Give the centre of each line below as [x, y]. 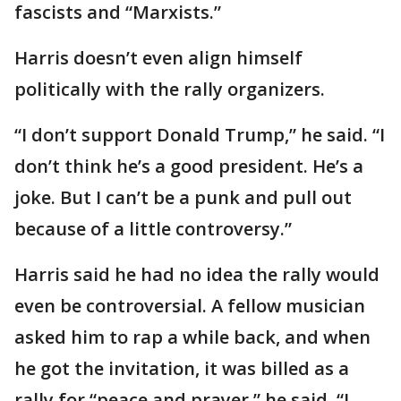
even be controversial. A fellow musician [190, 306]
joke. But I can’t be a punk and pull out [183, 198]
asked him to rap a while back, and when [192, 337]
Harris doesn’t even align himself [158, 58]
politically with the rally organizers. [170, 90]
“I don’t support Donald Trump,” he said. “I [200, 135]
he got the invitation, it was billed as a [182, 369]
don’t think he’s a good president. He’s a [189, 166]
